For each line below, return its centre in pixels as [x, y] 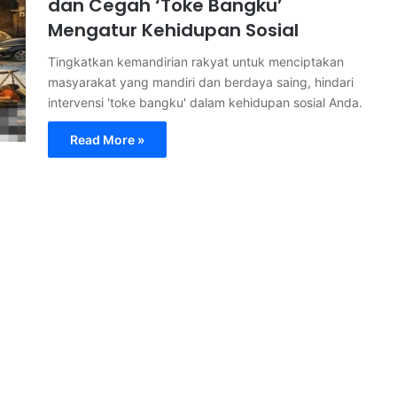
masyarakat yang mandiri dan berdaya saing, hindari [201, 82]
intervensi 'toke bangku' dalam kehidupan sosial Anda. [205, 102]
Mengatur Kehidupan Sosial [173, 30]
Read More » [107, 140]
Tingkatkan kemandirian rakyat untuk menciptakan [196, 62]
